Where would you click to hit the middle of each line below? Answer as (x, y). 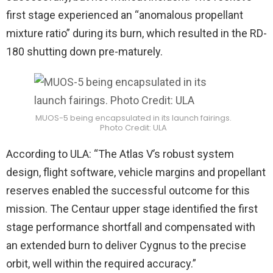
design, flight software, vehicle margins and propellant (136, 172)
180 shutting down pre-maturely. (84, 51)
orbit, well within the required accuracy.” (101, 264)
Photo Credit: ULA (133, 128)
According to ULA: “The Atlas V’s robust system (120, 154)
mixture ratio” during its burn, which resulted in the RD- (136, 33)
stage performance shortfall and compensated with (131, 227)
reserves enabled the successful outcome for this (128, 190)
